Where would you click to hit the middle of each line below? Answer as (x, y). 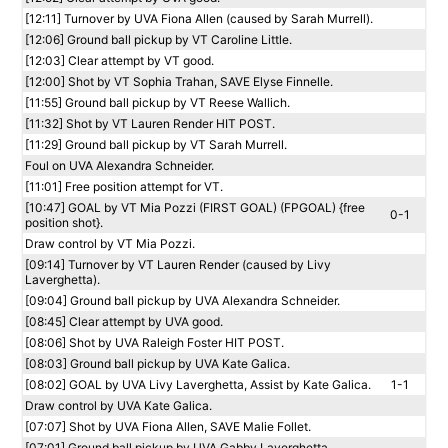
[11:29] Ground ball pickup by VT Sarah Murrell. (156, 144)
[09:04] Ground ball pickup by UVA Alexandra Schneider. (182, 300)
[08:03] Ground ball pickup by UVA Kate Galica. (157, 363)
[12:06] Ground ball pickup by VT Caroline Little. (158, 39)
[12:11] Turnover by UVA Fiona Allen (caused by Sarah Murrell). (199, 18)
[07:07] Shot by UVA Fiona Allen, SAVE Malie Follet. (168, 426)
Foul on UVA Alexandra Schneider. (119, 165)
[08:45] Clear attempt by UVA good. (124, 321)
